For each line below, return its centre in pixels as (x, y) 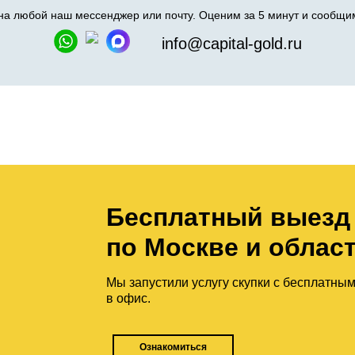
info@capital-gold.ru (231, 44)
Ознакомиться (174, 347)
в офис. (129, 298)
